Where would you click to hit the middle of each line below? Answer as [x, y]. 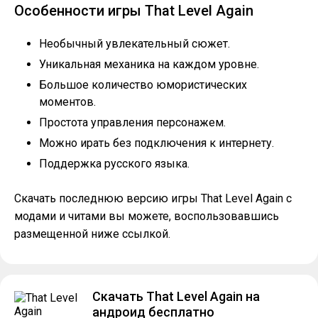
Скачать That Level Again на [176, 296]
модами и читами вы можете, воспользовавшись [147, 216]
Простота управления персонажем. [132, 122]
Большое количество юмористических [143, 85]
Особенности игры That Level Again [134, 11]
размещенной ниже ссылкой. [92, 234]
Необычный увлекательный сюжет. [135, 44]
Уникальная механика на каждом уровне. [149, 64]
